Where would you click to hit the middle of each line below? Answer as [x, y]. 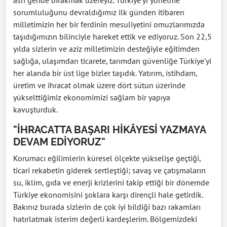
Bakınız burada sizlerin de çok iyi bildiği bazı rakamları [107, 206]
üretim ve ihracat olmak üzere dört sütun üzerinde [99, 85]
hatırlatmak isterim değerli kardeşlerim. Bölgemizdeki [105, 219]
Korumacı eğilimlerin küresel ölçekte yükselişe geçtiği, [107, 158]
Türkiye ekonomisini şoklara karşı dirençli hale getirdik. [108, 194]
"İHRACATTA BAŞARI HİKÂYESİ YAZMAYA [109, 129]
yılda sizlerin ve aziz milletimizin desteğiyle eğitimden [106, 48]
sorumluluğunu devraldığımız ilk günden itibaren [99, 12]
